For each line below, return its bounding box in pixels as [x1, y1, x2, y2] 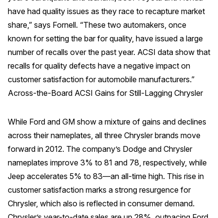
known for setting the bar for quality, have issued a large [8, 34, 203, 44]
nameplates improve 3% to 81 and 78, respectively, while [8, 157, 207, 167]
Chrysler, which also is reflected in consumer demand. [8, 198, 195, 208]
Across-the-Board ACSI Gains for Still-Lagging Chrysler [8, 88, 203, 98]
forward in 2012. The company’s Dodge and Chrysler [8, 144, 192, 154]
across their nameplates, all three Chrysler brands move [8, 130, 200, 140]
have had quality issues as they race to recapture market [8, 6, 205, 17]
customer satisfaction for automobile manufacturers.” [8, 74, 195, 85]
